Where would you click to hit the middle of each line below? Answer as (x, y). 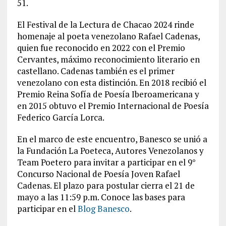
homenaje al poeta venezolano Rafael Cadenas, (108, 36)
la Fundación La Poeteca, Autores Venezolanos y (110, 151)
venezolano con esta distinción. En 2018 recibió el (111, 82)
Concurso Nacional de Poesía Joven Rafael (98, 174)
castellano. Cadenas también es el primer (96, 71)
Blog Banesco (103, 209)
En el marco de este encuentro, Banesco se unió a (112, 139)
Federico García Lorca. (61, 117)
